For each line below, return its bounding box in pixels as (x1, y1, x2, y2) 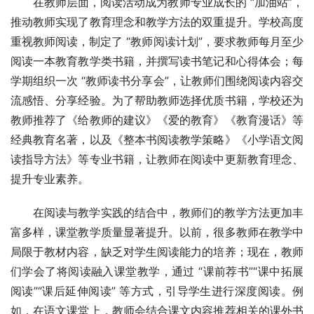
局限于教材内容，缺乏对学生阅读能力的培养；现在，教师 (11, 245, 303, 259)
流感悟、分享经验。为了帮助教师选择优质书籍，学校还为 (11, 93, 303, 108)
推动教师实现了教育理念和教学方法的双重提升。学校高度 (11, 15, 303, 29)
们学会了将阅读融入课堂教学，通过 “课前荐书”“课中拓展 (11, 264, 303, 279)
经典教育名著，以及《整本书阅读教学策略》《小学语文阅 (11, 132, 303, 147)
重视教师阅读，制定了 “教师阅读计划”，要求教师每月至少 (11, 34, 303, 49)
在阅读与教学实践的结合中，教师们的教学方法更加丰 (33, 205, 303, 220)
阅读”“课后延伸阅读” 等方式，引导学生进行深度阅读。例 (11, 284, 303, 299)
